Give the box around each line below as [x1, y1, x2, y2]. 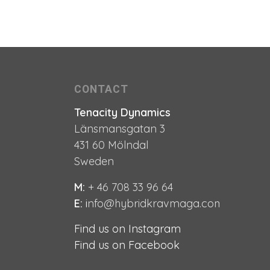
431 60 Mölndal [74, 138, 149, 152]
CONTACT [74, 83, 129, 95]
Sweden [74, 154, 115, 169]
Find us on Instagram [74, 221, 181, 236]
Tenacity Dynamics [74, 105, 171, 120]
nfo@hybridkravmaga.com [87, 196, 225, 210]
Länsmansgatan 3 [74, 122, 166, 136]
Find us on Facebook [74, 237, 180, 252]
